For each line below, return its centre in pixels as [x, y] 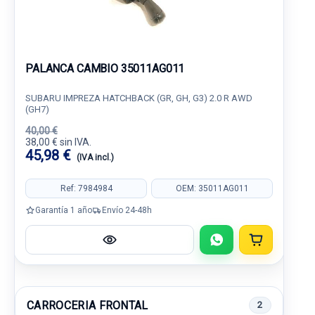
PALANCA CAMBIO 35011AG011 [105, 69]
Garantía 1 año [64, 210]
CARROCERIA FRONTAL [88, 305]
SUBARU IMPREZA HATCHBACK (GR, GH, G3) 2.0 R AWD [139, 98]
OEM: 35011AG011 [212, 188]
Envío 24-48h [127, 210]
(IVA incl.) [95, 157]
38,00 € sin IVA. [58, 142]
